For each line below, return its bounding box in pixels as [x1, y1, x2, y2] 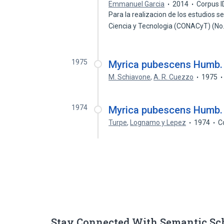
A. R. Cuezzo [153, 73, 194, 81]
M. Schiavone [108, 73, 151, 81]
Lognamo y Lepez [130, 118, 186, 126]
